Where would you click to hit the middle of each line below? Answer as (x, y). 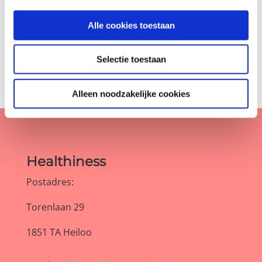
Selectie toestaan (131, 59)
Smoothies (50, 16)
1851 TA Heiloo (59, 232)
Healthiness (66, 161)
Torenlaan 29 (55, 207)
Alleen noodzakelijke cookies (131, 94)
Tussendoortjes (61, 37)
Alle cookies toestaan (131, 25)
